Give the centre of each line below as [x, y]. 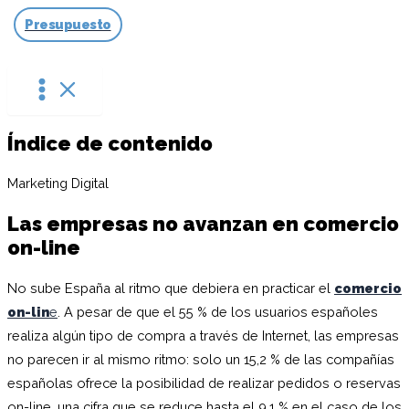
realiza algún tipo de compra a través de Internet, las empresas [203, 335]
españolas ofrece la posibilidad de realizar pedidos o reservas [204, 383]
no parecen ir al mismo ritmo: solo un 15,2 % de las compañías [201, 359]
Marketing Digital [58, 184]
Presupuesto [68, 24]
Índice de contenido [110, 144]
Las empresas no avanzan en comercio [203, 224]
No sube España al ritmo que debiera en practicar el [171, 288]
